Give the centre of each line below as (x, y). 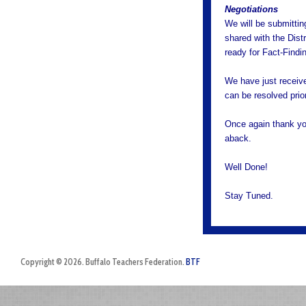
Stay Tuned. (249, 196)
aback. (238, 138)
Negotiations (252, 9)
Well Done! (247, 167)
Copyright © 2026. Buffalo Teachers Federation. (103, 262)
